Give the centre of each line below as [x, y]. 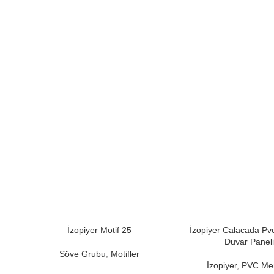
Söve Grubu [83, 254]
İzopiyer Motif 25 [100, 230]
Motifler [125, 254]
